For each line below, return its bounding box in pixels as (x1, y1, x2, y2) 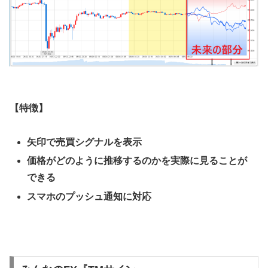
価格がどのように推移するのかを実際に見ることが (27, 156, 248, 166)
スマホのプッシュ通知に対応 (27, 191, 152, 202)
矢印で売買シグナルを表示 (27, 137, 142, 148)
